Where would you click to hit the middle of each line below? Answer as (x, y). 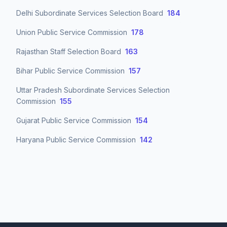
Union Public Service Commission (73, 32)
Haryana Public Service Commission (77, 140)
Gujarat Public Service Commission (75, 120)
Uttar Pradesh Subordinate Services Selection (93, 90)
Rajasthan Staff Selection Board (70, 51)
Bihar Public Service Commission (71, 71)
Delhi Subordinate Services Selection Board (91, 13)
